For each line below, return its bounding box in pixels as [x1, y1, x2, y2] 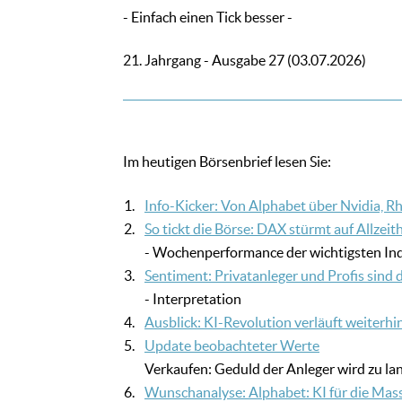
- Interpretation [144, 291, 241, 308]
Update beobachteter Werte [144, 337, 319, 354]
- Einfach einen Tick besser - [123, 9, 293, 26]
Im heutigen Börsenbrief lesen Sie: [123, 153, 331, 170]
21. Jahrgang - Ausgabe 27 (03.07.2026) [123, 52, 366, 69]
